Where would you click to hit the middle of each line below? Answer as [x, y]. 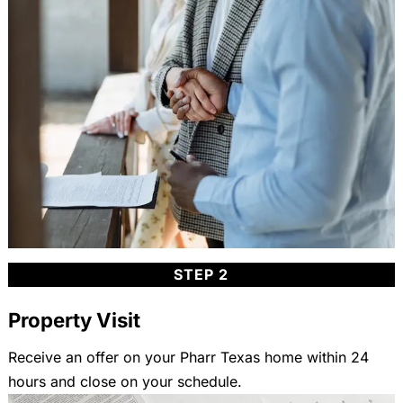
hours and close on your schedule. [125, 381]
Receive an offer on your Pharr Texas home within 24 [188, 357]
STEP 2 [201, 274]
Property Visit [74, 319]
